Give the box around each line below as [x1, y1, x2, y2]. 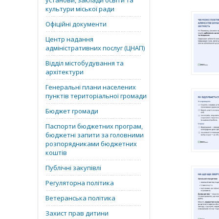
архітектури [45, 67, 84, 76]
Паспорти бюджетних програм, [45, 122, 143, 131]
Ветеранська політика [45, 194, 115, 202]
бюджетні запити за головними [45, 131, 144, 139]
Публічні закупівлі [45, 163, 101, 172]
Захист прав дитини [45, 209, 109, 218]
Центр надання [45, 35, 93, 44]
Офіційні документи [45, 20, 107, 28]
